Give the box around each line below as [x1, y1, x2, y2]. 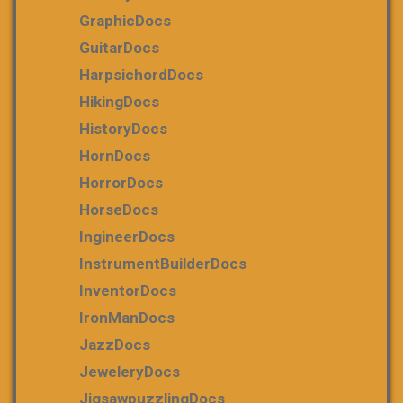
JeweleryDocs [79, 363, 180, 381]
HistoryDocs [79, 120, 167, 138]
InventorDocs [79, 282, 176, 300]
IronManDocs [79, 309, 175, 327]
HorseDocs [79, 201, 158, 219]
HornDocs [79, 147, 150, 165]
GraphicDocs [79, 12, 171, 30]
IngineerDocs [79, 228, 175, 246]
